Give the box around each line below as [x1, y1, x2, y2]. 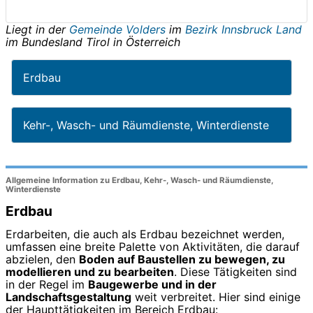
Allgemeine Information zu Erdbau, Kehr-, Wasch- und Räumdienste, [6, 175, 273, 186]
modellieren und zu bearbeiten [6, 265, 174, 279]
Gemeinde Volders [69, 22, 169, 36]
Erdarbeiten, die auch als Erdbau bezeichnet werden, [6, 227, 284, 242]
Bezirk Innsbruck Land [185, 22, 302, 36]
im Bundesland [6, 34, 86, 49]
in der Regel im [6, 277, 88, 292]
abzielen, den [6, 252, 79, 267]
